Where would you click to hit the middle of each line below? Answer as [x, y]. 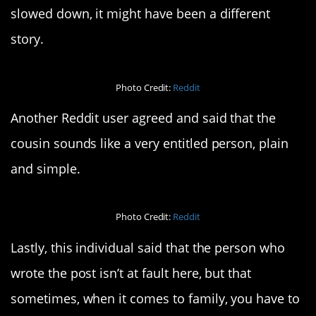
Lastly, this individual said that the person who [148, 247]
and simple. [45, 169]
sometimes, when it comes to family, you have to [156, 298]
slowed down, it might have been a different [141, 14]
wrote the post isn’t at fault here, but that [131, 273]
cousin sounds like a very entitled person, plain [150, 144]
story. [27, 39]
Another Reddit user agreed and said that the [144, 118]
